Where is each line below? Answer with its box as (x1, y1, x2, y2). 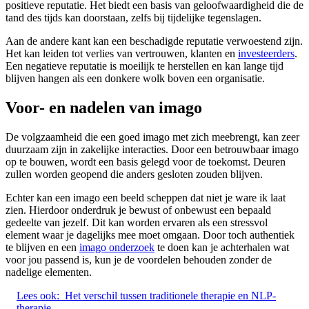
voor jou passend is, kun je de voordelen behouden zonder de (6, 254, 272, 266)
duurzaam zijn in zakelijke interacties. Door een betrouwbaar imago (6, 143, 299, 156)
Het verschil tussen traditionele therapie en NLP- (65, 290, 276, 302)
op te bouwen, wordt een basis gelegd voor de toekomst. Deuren (6, 156, 286, 168)
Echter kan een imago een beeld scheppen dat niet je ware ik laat (6, 192, 286, 204)
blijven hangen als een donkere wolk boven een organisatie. (6, 72, 265, 85)
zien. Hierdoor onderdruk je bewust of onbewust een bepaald (6, 204, 271, 217)
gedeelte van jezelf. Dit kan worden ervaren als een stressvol (6, 217, 268, 229)
